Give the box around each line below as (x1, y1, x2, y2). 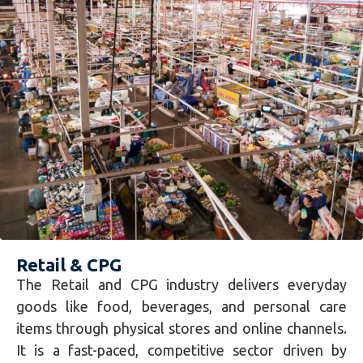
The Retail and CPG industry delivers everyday (16, 275, 347, 293)
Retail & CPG (16, 254, 122, 275)
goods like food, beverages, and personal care (16, 297, 347, 314)
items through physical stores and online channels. (16, 319, 347, 336)
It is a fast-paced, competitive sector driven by (16, 341, 347, 358)
